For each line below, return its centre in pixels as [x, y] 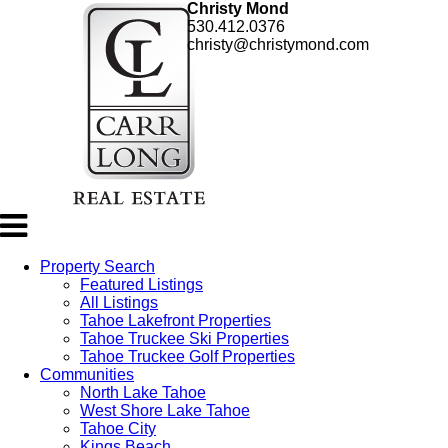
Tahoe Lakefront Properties [175, 320]
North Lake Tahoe [143, 392]
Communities [87, 374]
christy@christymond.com [277, 44]
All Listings [119, 302]
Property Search [97, 266]
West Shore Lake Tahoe [165, 410]
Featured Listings [141, 284]
